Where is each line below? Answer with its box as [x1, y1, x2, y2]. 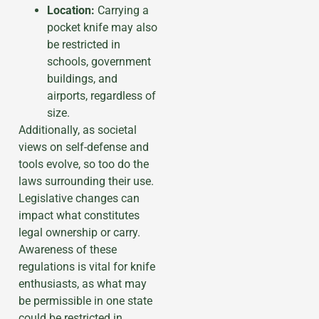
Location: [47, 3, 95, 17]
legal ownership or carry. [19, 225, 140, 239]
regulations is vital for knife [19, 259, 155, 273]
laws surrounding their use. [19, 174, 154, 188]
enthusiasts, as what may [19, 276, 147, 291]
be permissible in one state [19, 293, 152, 308]
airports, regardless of [47, 88, 156, 103]
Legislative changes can [19, 191, 140, 205]
